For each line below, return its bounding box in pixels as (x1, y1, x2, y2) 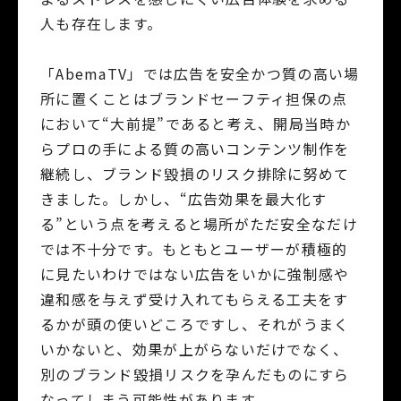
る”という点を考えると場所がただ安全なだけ (40, 212, 358, 235)
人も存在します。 (40, 12, 163, 34)
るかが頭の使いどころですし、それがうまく (40, 312, 350, 335)
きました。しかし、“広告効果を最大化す (40, 187, 328, 209)
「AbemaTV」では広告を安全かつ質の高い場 (40, 62, 360, 84)
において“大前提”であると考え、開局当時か (40, 112, 351, 134)
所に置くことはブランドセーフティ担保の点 (40, 87, 348, 109)
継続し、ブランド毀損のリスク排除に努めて (40, 162, 350, 184)
